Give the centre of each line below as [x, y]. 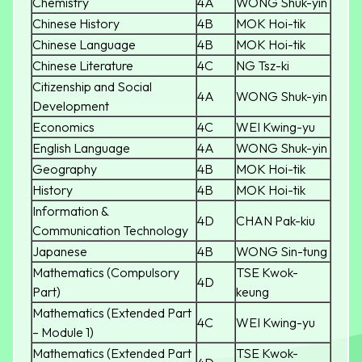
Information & [71, 211]
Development [71, 106]
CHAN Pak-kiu [276, 221]
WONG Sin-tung [282, 252]
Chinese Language [84, 45]
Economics [63, 127]
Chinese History [76, 24]
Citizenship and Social [92, 87]
